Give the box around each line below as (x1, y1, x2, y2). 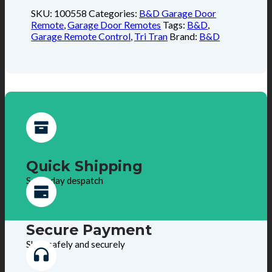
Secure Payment (25, 221, 152, 239)
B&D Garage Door (139, 7, 217, 19)
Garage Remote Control (31, 30, 131, 42)
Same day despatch (25, 174, 103, 186)
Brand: (169, 30, 200, 42)
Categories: (89, 7, 140, 19)
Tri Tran (134, 30, 168, 42)
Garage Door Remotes (67, 18, 161, 30)
